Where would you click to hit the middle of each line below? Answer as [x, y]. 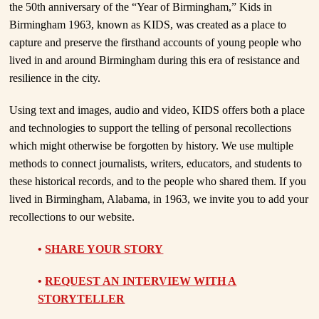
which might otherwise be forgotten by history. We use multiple [152, 146]
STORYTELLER [82, 299]
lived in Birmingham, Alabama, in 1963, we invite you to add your [159, 199]
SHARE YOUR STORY [104, 249]
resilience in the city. [55, 78]
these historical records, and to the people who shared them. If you [158, 182]
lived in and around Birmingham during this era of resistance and [155, 61]
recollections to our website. [72, 217]
